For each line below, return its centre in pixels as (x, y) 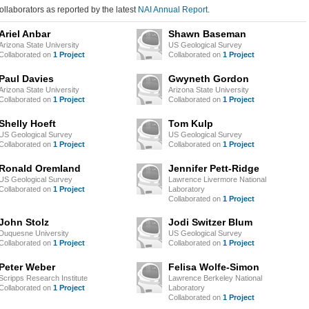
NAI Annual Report (173, 10)
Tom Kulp (191, 123)
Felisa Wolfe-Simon (214, 267)
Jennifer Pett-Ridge (214, 168)
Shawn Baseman (207, 34)
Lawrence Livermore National (217, 179)
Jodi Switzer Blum (210, 222)
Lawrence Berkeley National (215, 278)
